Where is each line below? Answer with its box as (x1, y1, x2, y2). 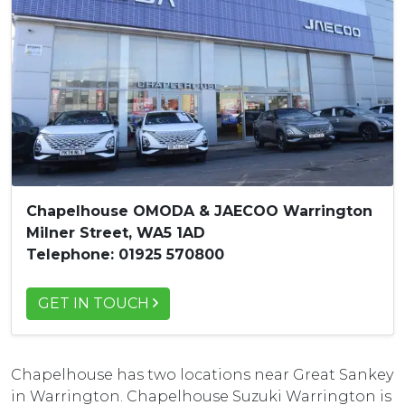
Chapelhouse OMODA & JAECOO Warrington (26, 202, 372, 220)
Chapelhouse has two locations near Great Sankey (11, 365, 393, 383)
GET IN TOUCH (38, 294, 149, 312)
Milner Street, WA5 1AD (26, 223, 205, 241)
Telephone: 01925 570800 (26, 245, 224, 263)
